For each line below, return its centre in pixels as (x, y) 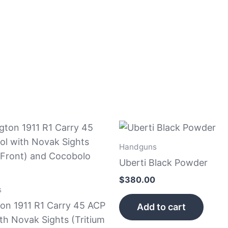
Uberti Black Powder (163, 162)
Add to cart (161, 207)
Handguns (138, 147)
